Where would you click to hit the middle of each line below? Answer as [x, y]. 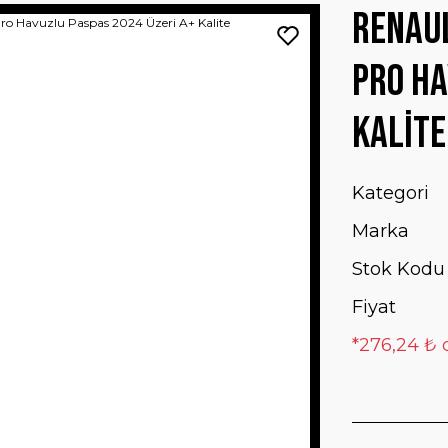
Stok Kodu [398, 269]
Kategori [390, 193]
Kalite [399, 133]
